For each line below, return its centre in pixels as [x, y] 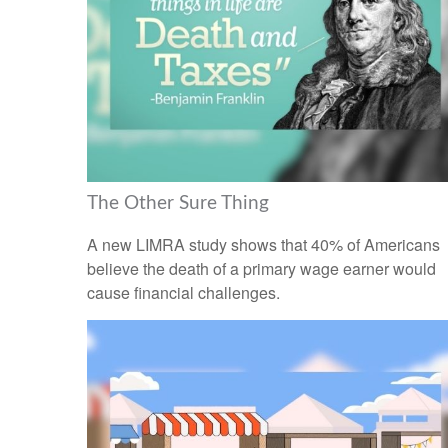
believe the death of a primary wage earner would [261, 269]
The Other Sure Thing [178, 203]
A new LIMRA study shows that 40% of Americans [263, 245]
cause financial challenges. [183, 293]
